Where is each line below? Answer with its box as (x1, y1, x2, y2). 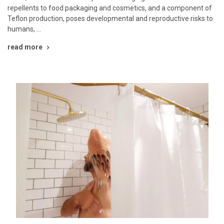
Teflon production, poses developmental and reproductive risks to (7, 14, 213, 23)
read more (7, 43, 42, 51)
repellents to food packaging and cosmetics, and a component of (7, 4, 212, 12)
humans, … (7, 25, 41, 33)
